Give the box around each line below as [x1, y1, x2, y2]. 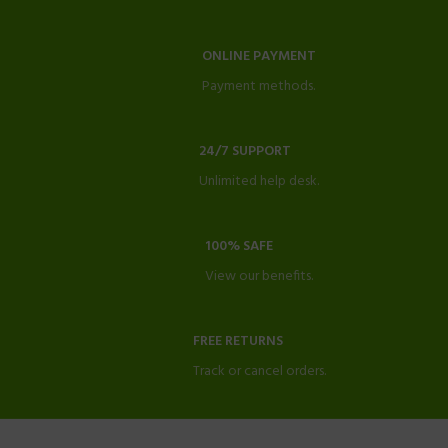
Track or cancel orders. [192, 359, 326, 383]
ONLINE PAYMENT [202, 44, 316, 68]
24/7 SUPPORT [199, 139, 291, 163]
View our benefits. [205, 264, 313, 288]
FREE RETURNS [192, 329, 283, 353]
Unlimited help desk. [199, 169, 319, 193]
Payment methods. [202, 74, 315, 98]
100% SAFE [205, 234, 273, 258]
